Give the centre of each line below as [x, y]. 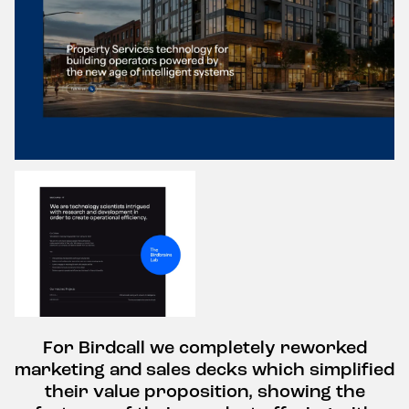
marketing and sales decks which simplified [204, 369]
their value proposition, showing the [204, 391]
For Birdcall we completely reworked [204, 347]
